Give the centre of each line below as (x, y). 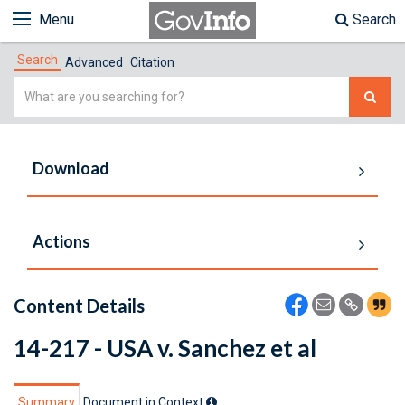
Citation (152, 62)
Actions (61, 241)
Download (71, 168)
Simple (36, 87)
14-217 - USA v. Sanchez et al (165, 348)
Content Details (79, 306)
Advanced (94, 62)
